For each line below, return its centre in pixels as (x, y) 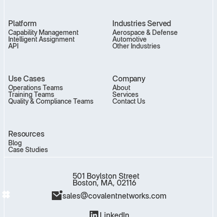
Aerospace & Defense (145, 32)
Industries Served (142, 23)
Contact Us (129, 101)
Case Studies (28, 149)
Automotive (130, 39)
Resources (26, 133)
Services (125, 94)
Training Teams (31, 94)
